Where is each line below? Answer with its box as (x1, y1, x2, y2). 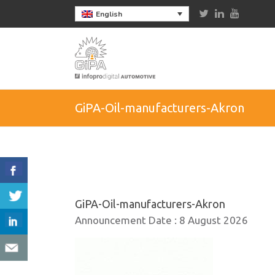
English (95, 9, 122, 20)
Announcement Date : (75, 214, 179, 226)
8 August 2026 (179, 214, 248, 226)
